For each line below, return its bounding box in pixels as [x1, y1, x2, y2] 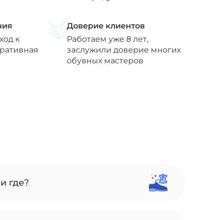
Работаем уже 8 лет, [66, 34, 148, 44]
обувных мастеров [66, 55, 143, 65]
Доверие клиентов [66, 21, 145, 30]
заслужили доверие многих [66, 45, 181, 55]
